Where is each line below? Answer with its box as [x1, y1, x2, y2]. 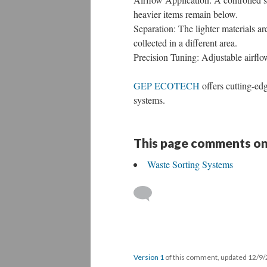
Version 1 [133, 253, 164, 262]
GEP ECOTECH [133, 79, 200, 92]
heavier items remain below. [133, 8, 238, 20]
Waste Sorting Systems [147, 158, 233, 170]
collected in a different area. [133, 36, 237, 49]
